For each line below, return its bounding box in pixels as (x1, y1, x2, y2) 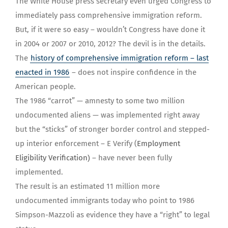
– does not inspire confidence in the (70, 68, 196, 77)
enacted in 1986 (15, 68, 69, 77)
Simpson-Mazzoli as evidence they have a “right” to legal (15, 210, 210, 220)
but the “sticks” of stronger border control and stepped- (15, 125, 210, 134)
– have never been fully (90, 153, 172, 163)
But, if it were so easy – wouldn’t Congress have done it (15, 25, 205, 35)
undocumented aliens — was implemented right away (15, 110, 199, 120)
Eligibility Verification (15, 153, 88, 163)
